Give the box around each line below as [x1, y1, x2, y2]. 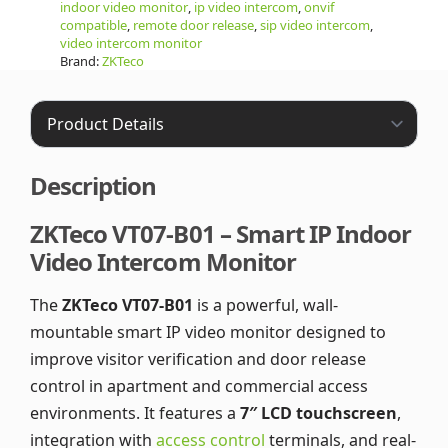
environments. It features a [30, 402, 240, 425]
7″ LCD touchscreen [240, 402, 397, 425]
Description [30, 169, 157, 203]
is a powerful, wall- [193, 294, 338, 317]
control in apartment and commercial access [30, 375, 368, 398]
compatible [60, 16, 127, 35]
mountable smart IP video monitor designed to [30, 321, 386, 344]
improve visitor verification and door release [30, 348, 366, 371]
